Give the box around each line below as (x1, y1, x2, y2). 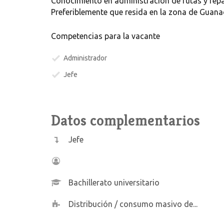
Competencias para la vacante (51, 31, 160, 41)
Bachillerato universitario (68, 178, 159, 187)
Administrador (63, 54, 107, 62)
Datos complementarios (51, 111, 200, 130)
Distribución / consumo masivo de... (68, 199, 197, 209)
